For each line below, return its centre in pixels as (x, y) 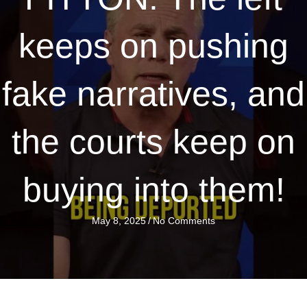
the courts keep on (153, 142)
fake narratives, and (153, 94)
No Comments (184, 221)
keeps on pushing (153, 46)
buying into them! (153, 190)
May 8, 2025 (119, 221)
